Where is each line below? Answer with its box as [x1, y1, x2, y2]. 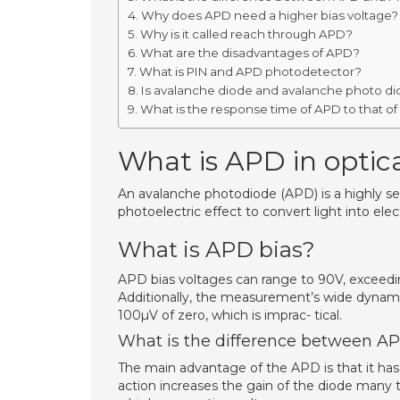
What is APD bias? [118, 237, 315, 262]
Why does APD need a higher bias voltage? [140, 8, 398, 22]
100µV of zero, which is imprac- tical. [118, 307, 342, 323]
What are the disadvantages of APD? [139, 46, 360, 60]
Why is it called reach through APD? [139, 27, 353, 41]
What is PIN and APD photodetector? [138, 64, 362, 79]
